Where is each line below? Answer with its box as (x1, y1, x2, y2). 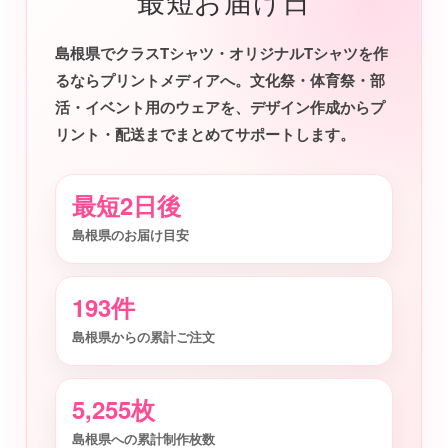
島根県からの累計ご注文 (72, 327, 215, 346)
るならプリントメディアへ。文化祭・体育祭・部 (55, 69, 385, 91)
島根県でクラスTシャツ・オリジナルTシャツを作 (55, 42, 388, 64)
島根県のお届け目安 (72, 225, 189, 244)
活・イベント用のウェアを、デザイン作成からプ (55, 96, 385, 118)
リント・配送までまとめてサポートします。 (55, 123, 355, 145)
